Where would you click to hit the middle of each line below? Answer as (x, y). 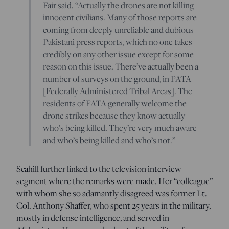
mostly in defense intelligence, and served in (93, 217)
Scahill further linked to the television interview (99, 168)
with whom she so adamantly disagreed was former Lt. (112, 193)
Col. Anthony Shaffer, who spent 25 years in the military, (113, 205)
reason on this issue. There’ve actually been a (121, 66)
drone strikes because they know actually (114, 115)
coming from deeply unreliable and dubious (118, 29)
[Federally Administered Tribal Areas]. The (118, 91)
